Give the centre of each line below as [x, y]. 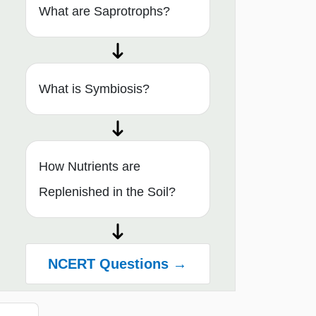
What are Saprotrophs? [104, 12]
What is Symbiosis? [94, 89]
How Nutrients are [90, 167]
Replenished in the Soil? [107, 192]
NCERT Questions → [118, 264]
